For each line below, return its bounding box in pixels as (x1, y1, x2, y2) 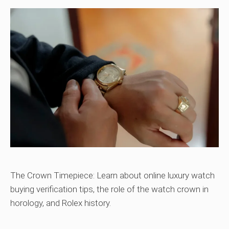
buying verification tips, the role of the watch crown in (10, 184, 209, 195)
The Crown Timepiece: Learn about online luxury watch (10, 170, 215, 181)
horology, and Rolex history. (10, 198, 111, 209)
